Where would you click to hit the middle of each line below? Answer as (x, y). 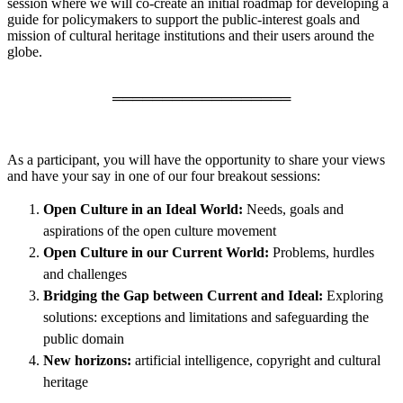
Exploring (353, 295)
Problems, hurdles (322, 252)
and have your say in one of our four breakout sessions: (166, 175)
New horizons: (87, 360)
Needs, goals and (295, 209)
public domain (84, 338)
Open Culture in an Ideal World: (145, 209)
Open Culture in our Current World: (156, 252)
